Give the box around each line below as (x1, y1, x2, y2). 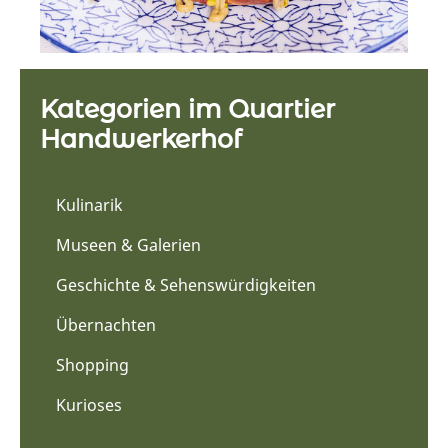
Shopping (56, 353, 129, 376)
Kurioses (56, 393, 122, 416)
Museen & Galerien (56, 233, 201, 256)
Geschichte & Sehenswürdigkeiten (56, 273, 316, 296)
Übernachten (56, 313, 156, 336)
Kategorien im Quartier (40, 90, 335, 125)
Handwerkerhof (40, 120, 241, 155)
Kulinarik (56, 193, 123, 216)
